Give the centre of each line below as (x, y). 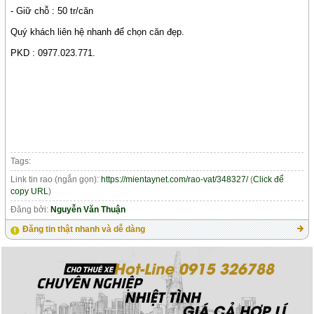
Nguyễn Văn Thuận (88, 209)
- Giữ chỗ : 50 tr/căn (52, 11)
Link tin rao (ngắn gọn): (56, 179)
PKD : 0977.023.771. (53, 53)
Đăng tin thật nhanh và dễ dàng (84, 229)
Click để (269, 179)
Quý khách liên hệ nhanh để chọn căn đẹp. (98, 32)
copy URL (30, 191)
